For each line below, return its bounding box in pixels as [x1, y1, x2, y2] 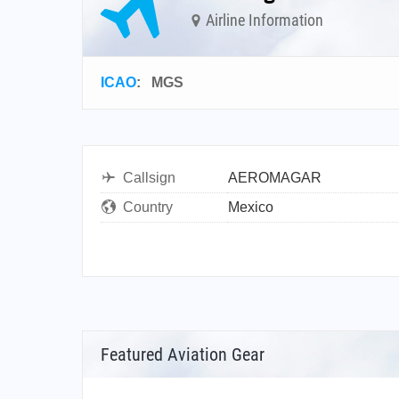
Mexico [228, 199, 273, 215]
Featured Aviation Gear [101, 344, 265, 365]
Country [123, 199, 173, 215]
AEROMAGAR [228, 170, 322, 185]
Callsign [123, 170, 175, 185]
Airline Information [202, 10, 323, 29]
